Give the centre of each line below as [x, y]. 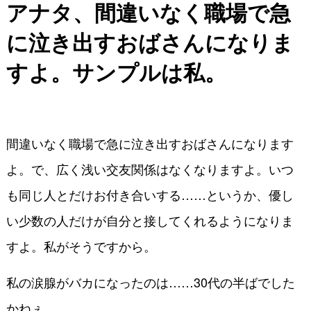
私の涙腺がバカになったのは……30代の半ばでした [150, 281]
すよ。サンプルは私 [105, 72]
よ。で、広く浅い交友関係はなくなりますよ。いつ [150, 168]
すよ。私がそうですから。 [81, 245]
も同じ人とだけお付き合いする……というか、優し [150, 194]
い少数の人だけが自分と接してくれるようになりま [150, 220]
